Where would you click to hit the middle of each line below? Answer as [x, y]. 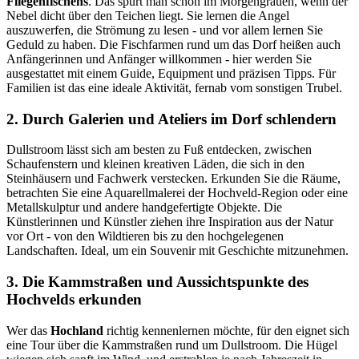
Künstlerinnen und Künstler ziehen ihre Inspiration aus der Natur [170, 222]
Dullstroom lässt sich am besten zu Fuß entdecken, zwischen [159, 150]
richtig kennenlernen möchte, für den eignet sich [226, 330]
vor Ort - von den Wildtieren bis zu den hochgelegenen [145, 236]
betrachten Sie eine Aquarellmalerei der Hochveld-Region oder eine [177, 193]
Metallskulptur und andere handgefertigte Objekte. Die [144, 208]
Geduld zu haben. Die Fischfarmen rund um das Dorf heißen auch [173, 44]
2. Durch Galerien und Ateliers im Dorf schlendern [171, 119]
